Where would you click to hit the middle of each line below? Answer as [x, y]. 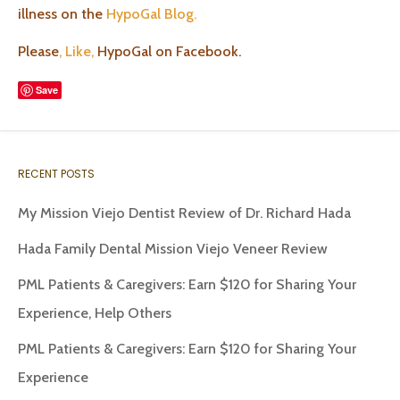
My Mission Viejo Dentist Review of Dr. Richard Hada [184, 213]
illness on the [62, 14]
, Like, [78, 51]
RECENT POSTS [56, 174]
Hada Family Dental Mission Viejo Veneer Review [173, 249]
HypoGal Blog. [151, 14]
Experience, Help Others [95, 313]
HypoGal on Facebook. [171, 51]
